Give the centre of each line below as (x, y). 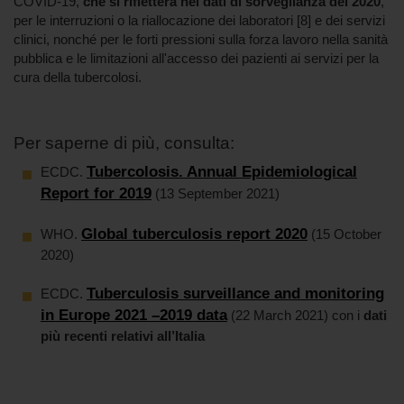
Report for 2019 (96, 193)
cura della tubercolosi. (78, 77)
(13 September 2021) (216, 193)
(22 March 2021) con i (295, 315)
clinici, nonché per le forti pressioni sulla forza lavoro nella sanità (201, 39)
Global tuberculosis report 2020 (194, 234)
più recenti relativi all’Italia (123, 336)
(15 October (344, 234)
